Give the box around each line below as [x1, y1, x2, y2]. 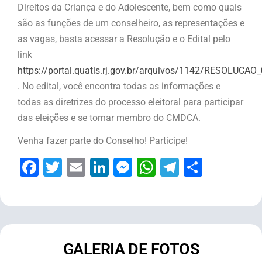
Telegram [179, 156, 256, 178]
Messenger [132, 156, 226, 178]
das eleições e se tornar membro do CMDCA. [18, 112, 203, 123]
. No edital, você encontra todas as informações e [18, 80, 220, 92]
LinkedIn [109, 156, 180, 178]
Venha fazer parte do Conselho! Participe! [18, 135, 188, 146]
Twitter [62, 156, 119, 178]
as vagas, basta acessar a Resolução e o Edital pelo [18, 33, 230, 44]
